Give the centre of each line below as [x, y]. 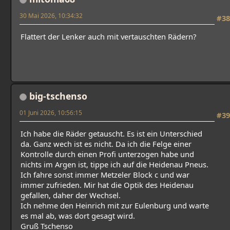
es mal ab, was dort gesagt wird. [78, 216]
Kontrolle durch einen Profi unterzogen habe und [107, 154]
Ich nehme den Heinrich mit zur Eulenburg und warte [115, 206]
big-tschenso [58, 96]
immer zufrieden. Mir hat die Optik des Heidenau [107, 185]
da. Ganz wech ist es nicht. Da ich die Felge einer [106, 144]
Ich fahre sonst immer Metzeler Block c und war [105, 175]
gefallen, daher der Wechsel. [71, 195]
